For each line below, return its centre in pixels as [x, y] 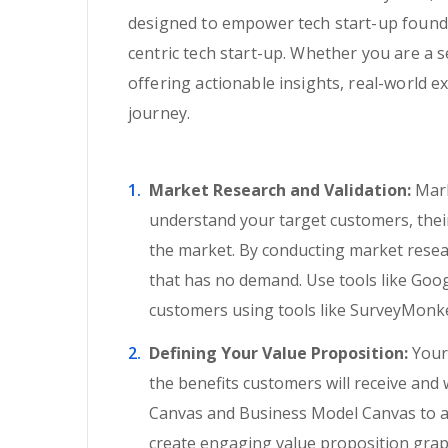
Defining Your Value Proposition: [278, 353]
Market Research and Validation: [280, 190]
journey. [159, 113]
